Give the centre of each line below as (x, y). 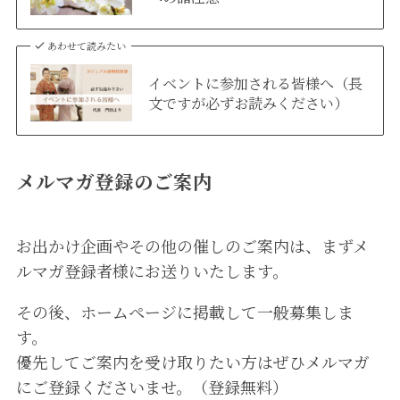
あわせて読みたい (87, 45)
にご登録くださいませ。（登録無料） (152, 386)
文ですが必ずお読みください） (248, 102)
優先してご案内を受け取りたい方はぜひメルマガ (192, 361)
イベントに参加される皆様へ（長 (255, 83)
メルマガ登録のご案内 (114, 180)
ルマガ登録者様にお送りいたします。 (152, 270)
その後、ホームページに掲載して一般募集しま (184, 311)
